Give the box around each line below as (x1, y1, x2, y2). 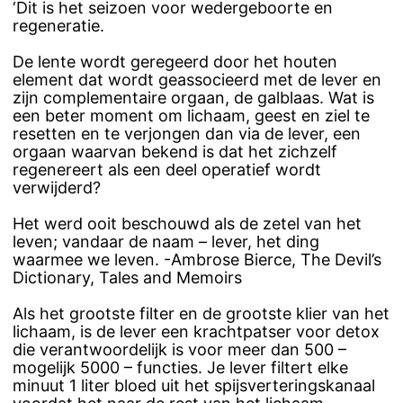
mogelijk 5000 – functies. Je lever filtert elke (13, 358, 348, 378)
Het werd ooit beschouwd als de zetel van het (13, 214, 362, 234)
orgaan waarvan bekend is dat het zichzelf (13, 142, 337, 162)
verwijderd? (13, 178, 101, 198)
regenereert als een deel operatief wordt (13, 160, 321, 180)
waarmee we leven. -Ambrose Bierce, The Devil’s (13, 250, 381, 270)
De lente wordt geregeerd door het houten (13, 52, 337, 72)
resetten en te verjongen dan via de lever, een (13, 124, 361, 144)
